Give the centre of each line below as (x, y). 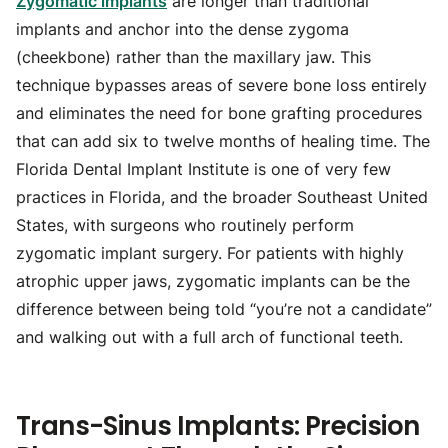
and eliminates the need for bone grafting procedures (219, 113)
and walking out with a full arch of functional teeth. (209, 337)
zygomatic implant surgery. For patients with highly (210, 253)
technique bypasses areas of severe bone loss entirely (221, 85)
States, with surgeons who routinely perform (185, 225)
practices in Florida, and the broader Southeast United (222, 197)
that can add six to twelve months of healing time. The (223, 141)
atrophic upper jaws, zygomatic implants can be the (213, 281)
